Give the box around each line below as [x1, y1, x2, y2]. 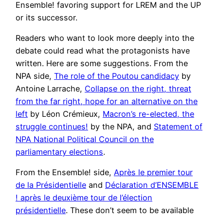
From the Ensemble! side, [16, 167, 114, 178]
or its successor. [16, 12, 77, 22]
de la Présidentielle [16, 180, 86, 190]
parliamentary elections [16, 146, 103, 157]
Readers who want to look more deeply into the [16, 33, 194, 43]
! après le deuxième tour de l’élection [16, 193, 152, 203]
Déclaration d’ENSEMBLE [105, 180, 199, 190]
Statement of [154, 121, 202, 131]
